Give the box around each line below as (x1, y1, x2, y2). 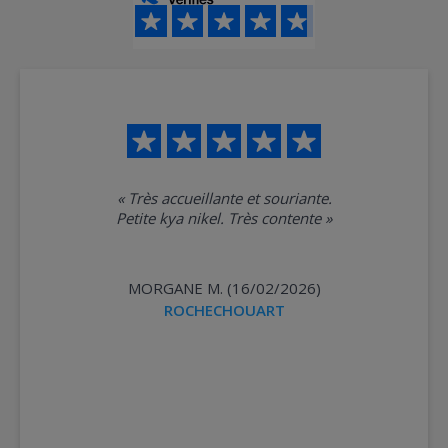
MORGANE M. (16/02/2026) (127, 278, 321, 299)
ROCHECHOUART (163, 300, 285, 321)
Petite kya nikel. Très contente (228, 208, 321, 229)
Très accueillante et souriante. (127, 188, 332, 209)
